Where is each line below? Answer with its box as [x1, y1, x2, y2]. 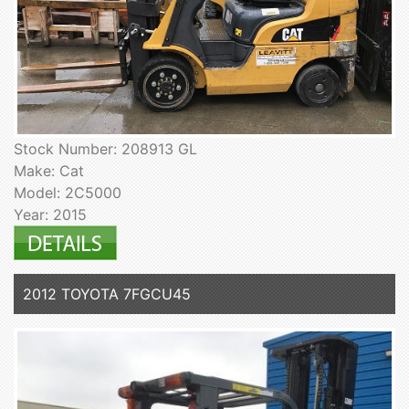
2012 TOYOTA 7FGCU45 [23, 284, 191, 303]
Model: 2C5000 [14, 183, 121, 202]
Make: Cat [14, 161, 84, 180]
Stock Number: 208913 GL [14, 139, 197, 158]
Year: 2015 [14, 204, 87, 224]
